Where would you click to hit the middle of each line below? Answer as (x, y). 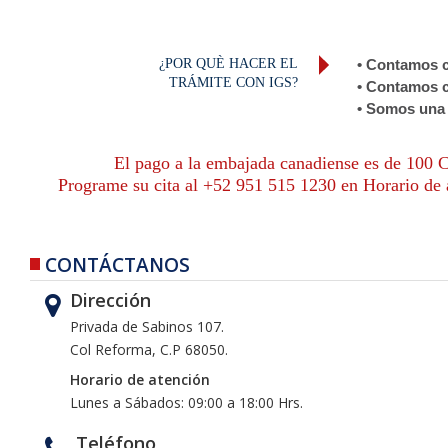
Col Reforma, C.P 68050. (149, 349)
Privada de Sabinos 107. (147, 326)
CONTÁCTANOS (117, 265)
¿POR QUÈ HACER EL (229, 63)
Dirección (110, 300)
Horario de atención (140, 379)
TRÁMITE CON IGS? (234, 82)
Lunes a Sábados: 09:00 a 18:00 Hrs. (186, 402)
